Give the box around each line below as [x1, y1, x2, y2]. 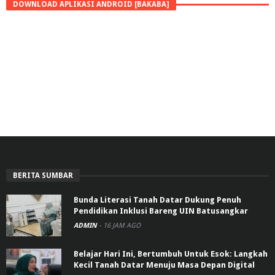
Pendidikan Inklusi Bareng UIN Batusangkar [74, 206, 248, 215]
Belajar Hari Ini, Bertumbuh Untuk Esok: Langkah [74, 249, 268, 258]
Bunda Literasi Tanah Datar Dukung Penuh [74, 195, 241, 204]
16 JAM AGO [103, 221, 141, 230]
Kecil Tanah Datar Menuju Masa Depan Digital [74, 260, 255, 269]
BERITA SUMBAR [13, 171, 73, 180]
